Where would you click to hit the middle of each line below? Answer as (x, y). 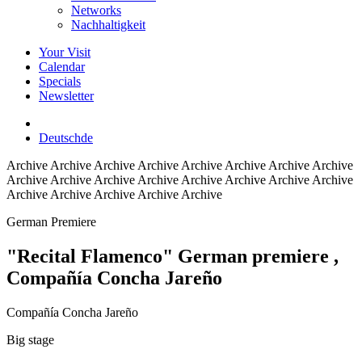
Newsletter (66, 96)
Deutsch (60, 138)
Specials (60, 81)
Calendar (62, 67)
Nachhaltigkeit (108, 25)
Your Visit (65, 52)
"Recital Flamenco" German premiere (170, 256)
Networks (96, 10)
